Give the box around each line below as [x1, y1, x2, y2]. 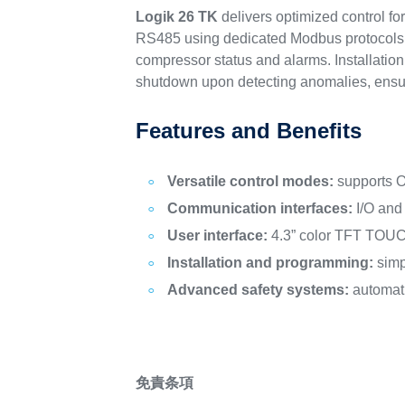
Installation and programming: [167, 255, 374, 270]
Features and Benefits [136, 118, 363, 143]
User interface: [167, 228, 268, 243]
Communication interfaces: [167, 201, 353, 216]
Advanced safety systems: [167, 282, 350, 297]
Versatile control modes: [167, 174, 334, 189]
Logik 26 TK [136, 9, 219, 24]
